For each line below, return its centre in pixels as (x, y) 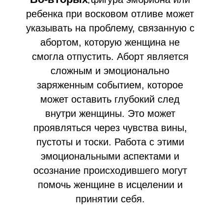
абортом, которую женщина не (110, 42)
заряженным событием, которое (110, 85)
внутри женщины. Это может (110, 113)
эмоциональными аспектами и (110, 156)
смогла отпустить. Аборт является (110, 56)
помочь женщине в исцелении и (110, 184)
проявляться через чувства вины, (110, 127)
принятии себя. (110, 199)
